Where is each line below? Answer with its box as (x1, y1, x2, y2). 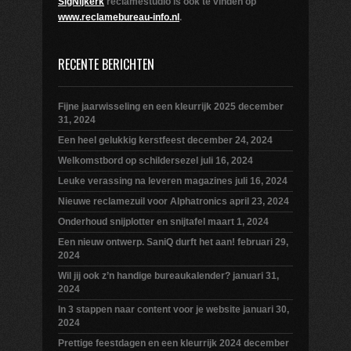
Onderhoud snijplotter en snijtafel (58, 216, 205, 227)
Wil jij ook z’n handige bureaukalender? (58, 270, 230, 281)
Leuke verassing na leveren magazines (58, 175, 233, 186)
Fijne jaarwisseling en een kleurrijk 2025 (58, 101, 236, 112)
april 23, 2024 (230, 196, 289, 207)
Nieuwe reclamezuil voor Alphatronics (58, 196, 227, 207)
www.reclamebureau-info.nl (58, 12, 179, 23)
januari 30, (243, 304, 289, 315)
